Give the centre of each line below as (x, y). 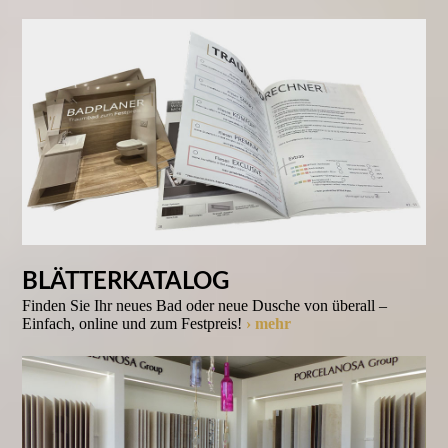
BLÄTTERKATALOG (126, 281)
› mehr (269, 323)
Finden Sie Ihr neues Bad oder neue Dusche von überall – (205, 305)
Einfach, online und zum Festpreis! (134, 323)
